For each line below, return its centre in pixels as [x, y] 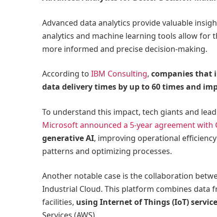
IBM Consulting [119, 74]
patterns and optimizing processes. [107, 151]
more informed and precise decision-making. [125, 49]
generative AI [68, 138]
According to [67, 74]
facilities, [59, 202]
